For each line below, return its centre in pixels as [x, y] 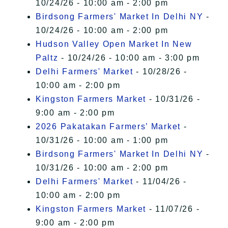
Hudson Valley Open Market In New [114, 44]
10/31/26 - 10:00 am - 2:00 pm [102, 168]
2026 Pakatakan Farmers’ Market [108, 127]
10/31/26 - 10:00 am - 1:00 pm [102, 140]
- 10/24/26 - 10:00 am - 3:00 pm [129, 58]
